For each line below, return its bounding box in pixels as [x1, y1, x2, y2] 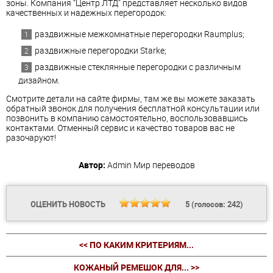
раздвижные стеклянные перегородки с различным [35, 61, 241, 73]
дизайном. [18, 74, 60, 87]
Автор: [78, 159, 105, 171]
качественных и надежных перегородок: [6, 7, 166, 19]
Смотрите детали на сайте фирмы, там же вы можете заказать [6, 93, 255, 105]
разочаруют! [6, 132, 56, 144]
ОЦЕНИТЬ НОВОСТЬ [30, 199, 107, 210]
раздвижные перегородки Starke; [35, 44, 166, 57]
